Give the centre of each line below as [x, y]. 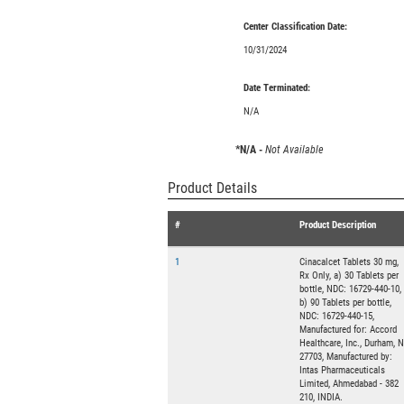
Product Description [338, 225]
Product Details [212, 188]
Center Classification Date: [295, 27]
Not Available [293, 150]
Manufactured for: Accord [348, 330]
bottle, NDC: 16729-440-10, [350, 289]
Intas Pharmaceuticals [342, 371]
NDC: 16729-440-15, [337, 317]
